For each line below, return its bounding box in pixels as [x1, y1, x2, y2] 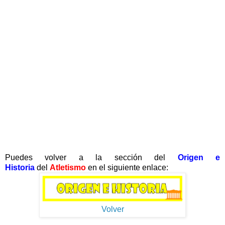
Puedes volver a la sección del [5, 153, 178, 162]
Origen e [177, 153, 220, 162]
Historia [5, 163, 35, 172]
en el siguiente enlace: [88, 163, 168, 172]
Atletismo [50, 163, 88, 172]
